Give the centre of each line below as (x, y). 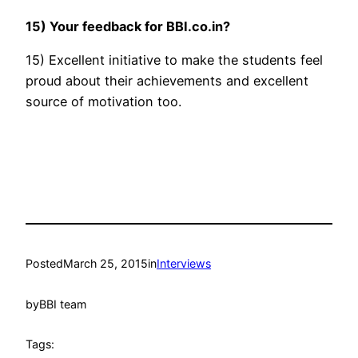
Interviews (184, 264)
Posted (44, 264)
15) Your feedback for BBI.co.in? (128, 27)
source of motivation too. (103, 102)
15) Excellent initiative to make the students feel (174, 60)
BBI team (63, 304)
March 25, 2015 (105, 264)
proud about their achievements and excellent (167, 81)
